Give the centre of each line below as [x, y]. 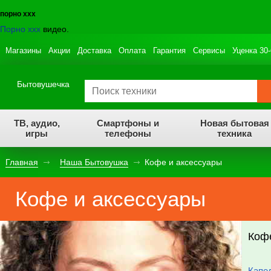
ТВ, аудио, [37, 123]
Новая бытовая [234, 123]
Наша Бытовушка [94, 162]
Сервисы [209, 51]
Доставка [95, 51]
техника [234, 133]
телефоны [128, 133]
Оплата [132, 51]
